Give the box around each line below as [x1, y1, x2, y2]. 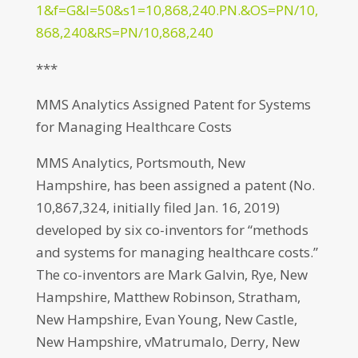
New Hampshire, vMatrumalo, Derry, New [35, 332, 300, 351]
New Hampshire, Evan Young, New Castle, [35, 310, 297, 328]
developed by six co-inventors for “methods [35, 221, 308, 239]
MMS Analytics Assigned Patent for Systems [35, 95, 311, 113]
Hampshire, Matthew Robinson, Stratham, [35, 288, 300, 306]
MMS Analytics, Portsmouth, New [35, 153, 245, 172]
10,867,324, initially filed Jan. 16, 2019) [35, 198, 280, 217]
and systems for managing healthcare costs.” [35, 243, 318, 261]
